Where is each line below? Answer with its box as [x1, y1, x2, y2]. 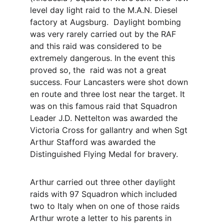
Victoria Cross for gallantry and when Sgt [30, 125, 190, 135]
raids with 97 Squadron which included [30, 189, 179, 199]
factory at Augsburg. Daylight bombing [30, 17, 183, 27]
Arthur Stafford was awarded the [30, 137, 158, 147]
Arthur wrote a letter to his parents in [30, 213, 174, 223]
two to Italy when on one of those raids [30, 201, 182, 211]
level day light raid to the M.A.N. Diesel [30, 5, 182, 15]
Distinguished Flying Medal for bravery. [30, 149, 180, 159]
